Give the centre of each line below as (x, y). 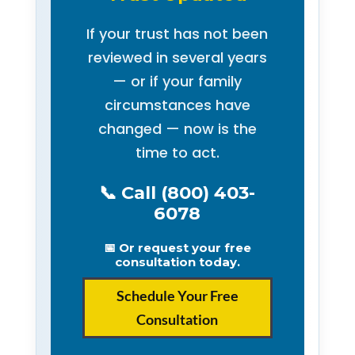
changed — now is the (177, 129)
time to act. (177, 153)
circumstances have (177, 105)
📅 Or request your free (177, 248)
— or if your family (177, 81)
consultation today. (177, 262)
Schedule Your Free (177, 296)
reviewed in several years (177, 57)
